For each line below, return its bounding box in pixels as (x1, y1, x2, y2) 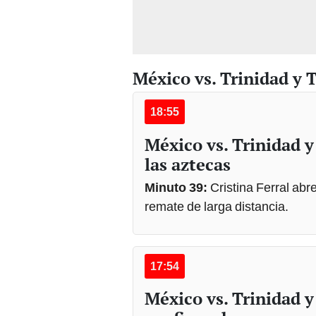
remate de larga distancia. (145, 198, 291, 214)
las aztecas (145, 152, 231, 176)
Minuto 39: (145, 179, 210, 195)
